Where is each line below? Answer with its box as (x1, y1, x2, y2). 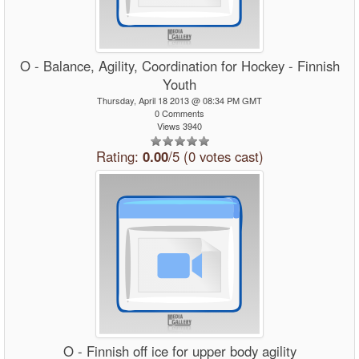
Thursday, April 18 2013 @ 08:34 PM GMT (97, 94, 262, 107)
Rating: (95, 147, 143, 166)
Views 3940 (157, 119, 202, 132)
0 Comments (155, 107, 204, 119)
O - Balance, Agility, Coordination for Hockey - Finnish (19, 56, 340, 75)
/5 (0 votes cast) (167, 147, 264, 166)
